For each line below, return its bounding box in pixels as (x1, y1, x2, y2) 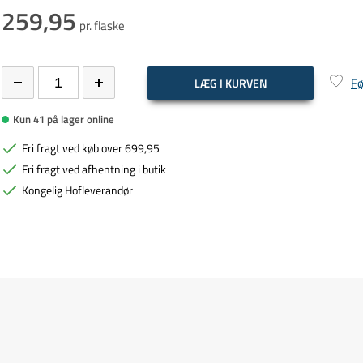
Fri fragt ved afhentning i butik (22, 160, 166, 177)
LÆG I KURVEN (194, 75, 267, 92)
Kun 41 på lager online (13, 111, 114, 127)
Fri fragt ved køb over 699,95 (22, 139, 160, 156)
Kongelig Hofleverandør (22, 181, 133, 199)
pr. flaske (79, 16, 125, 35)
